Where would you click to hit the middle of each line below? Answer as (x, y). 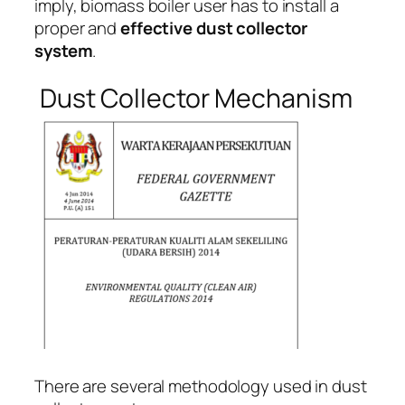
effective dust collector (213, 28)
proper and (77, 28)
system (64, 51)
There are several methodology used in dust (201, 386)
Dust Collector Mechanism (193, 98)
